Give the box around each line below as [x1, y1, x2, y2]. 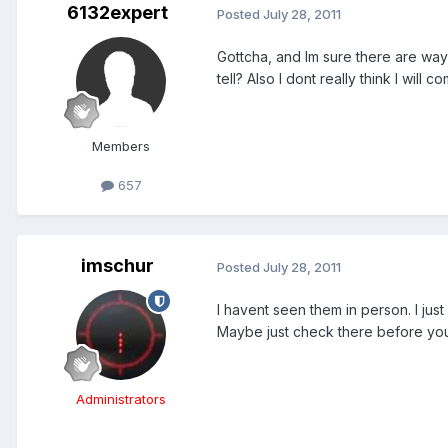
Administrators [76, 391, 166, 408]
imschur [80, 255, 154, 277]
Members [92, 137, 150, 154]
